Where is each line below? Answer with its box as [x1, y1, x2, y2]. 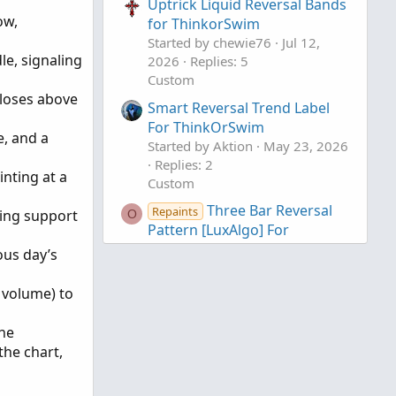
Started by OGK [148, 258, 241, 277]
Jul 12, [282, 34, 320, 52]
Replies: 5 [190, 52, 248, 71]
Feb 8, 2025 [252, 258, 324, 277]
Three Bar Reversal [206, 200, 332, 220]
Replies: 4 [148, 277, 206, 295]
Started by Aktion [148, 136, 253, 155]
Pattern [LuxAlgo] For [148, 219, 289, 240]
